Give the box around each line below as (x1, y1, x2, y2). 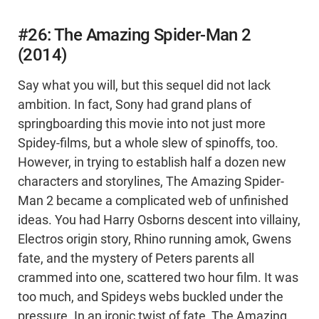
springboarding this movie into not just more (18, 117, 266, 132)
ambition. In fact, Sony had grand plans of (18, 98, 251, 113)
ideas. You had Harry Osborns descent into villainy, (18, 213, 300, 228)
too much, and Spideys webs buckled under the (18, 290, 283, 305)
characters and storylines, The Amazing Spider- (18, 174, 284, 189)
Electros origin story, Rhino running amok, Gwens (18, 232, 291, 247)
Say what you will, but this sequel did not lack (18, 78, 271, 93)
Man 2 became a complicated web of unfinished (18, 194, 288, 209)
